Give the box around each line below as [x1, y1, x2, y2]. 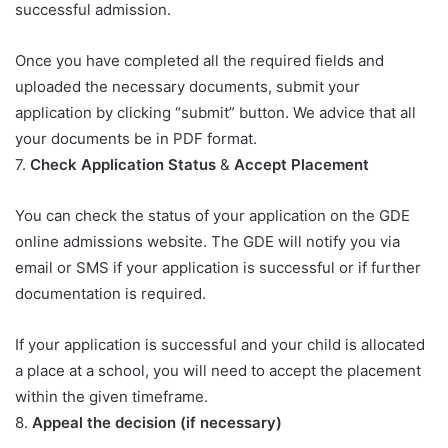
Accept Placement [234, 155, 369, 175]
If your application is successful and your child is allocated [15, 335, 425, 355]
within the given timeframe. [15, 387, 208, 407]
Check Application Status [30, 155, 216, 175]
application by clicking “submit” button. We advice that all [15, 103, 416, 123]
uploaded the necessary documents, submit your [15, 77, 360, 97]
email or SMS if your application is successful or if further [15, 258, 421, 278]
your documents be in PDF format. [15, 129, 257, 149]
